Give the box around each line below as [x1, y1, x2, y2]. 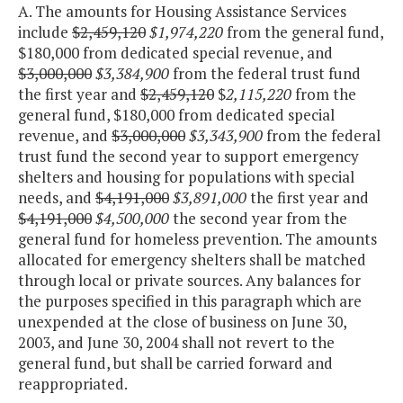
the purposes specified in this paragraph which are [18, 291, 362, 312]
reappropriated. [18, 373, 128, 395]
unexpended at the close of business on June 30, [18, 311, 346, 333]
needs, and [18, 187, 95, 209]
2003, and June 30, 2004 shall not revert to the [18, 332, 335, 354]
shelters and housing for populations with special [18, 166, 354, 188]
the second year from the [169, 208, 347, 229]
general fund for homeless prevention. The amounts [18, 228, 377, 250]
